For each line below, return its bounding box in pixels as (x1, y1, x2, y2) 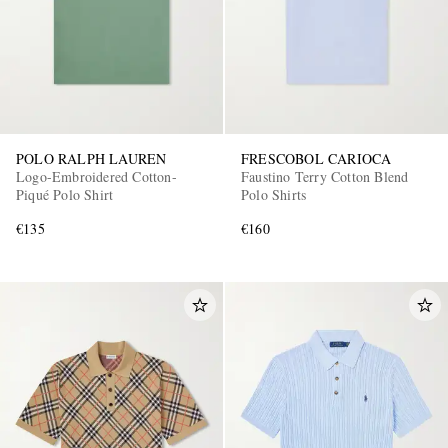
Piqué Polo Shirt (16, 185, 114, 205)
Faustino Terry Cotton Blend (241, 167, 409, 187)
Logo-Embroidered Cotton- (16, 167, 177, 187)
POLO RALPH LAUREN (16, 149, 167, 169)
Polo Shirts (241, 185, 307, 205)
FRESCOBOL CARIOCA (241, 149, 392, 169)
